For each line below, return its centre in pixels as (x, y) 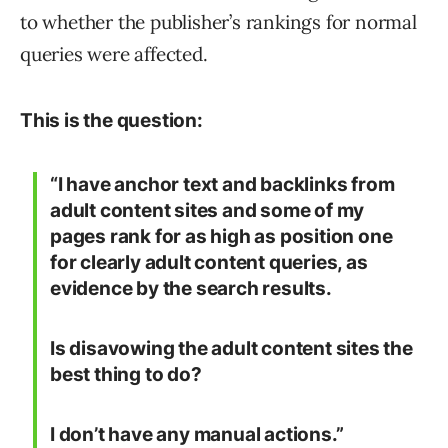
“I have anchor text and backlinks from (222, 185)
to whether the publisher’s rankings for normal (218, 22)
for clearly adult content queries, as (209, 263)
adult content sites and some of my (207, 211)
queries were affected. (114, 54)
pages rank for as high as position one (221, 237)
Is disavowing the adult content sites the (231, 349)
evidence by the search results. (191, 289)
